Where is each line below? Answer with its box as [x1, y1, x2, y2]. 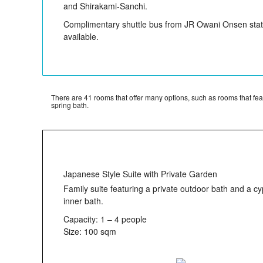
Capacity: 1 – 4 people [63, 213, 147, 225]
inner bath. [63, 194, 103, 207]
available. [63, 31, 99, 42]
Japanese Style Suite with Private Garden [63, 168, 217, 180]
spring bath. [51, 100, 89, 110]
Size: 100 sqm [63, 225, 116, 237]
